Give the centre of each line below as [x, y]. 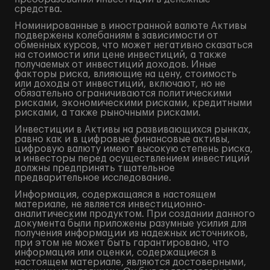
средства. [38, 9]
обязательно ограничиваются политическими [123, 93]
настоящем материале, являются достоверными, [130, 262]
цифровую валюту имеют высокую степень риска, [134, 149]
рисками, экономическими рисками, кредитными [133, 103]
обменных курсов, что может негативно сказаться [133, 45]
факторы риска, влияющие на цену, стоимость [126, 74]
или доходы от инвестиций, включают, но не [120, 84]
